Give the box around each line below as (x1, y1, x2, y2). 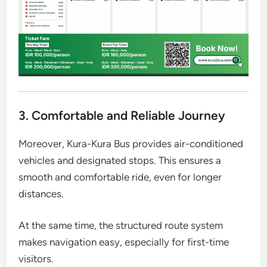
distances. (18, 187, 64, 200)
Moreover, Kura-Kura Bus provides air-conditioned (18, 137, 244, 150)
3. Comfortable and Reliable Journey (18, 107, 226, 123)
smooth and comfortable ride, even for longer (18, 170, 222, 183)
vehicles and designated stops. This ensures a (18, 154, 222, 166)
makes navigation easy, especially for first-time (18, 236, 229, 249)
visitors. (18, 253, 54, 265)
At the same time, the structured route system (18, 219, 223, 232)
